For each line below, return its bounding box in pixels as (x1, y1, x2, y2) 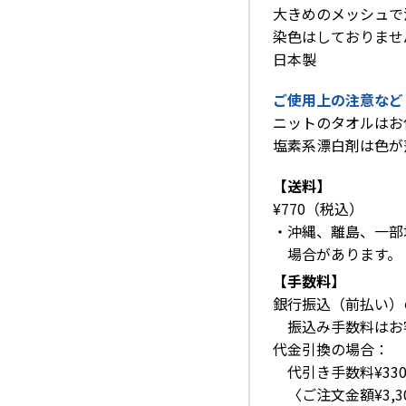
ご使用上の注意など (273, 89, 403, 111)
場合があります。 (287, 243, 401, 265)
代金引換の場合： (273, 338, 389, 360)
